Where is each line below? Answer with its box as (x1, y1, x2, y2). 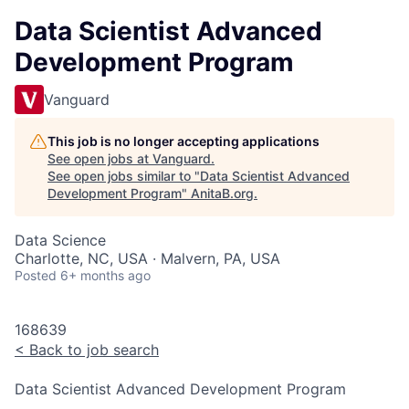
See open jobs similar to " (47, 168, 200, 184)
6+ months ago (60, 267, 151, 283)
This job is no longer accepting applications (47, 133, 320, 149)
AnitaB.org (191, 185, 254, 201)
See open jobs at (47, 151, 152, 166)
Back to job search (25, 341, 159, 359)
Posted (15, 267, 57, 283)
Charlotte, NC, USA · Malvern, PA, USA (15, 249, 280, 267)
